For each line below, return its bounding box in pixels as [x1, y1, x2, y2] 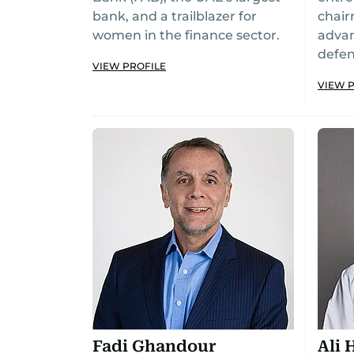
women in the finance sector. [92, 28, 280, 43]
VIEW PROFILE [92, 60, 166, 72]
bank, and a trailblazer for [92, 9, 257, 24]
